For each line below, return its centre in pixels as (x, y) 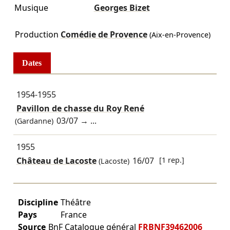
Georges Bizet (122, 7)
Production (36, 34)
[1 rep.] (172, 160)
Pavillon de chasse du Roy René (80, 109)
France (73, 214)
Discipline (38, 202)
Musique (31, 7)
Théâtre (75, 202)
